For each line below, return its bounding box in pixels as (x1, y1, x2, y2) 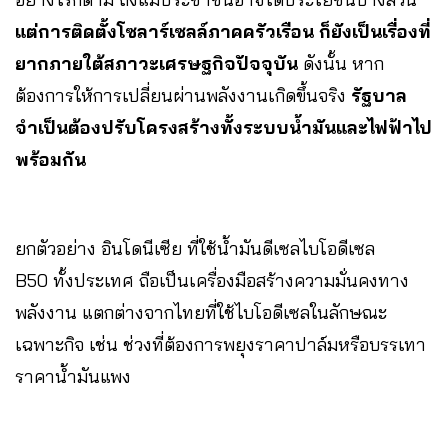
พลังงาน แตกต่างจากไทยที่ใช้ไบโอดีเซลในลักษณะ (15, 301, 387, 325)
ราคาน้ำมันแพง (15, 365, 131, 389)
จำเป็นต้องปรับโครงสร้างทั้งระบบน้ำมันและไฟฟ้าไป (15, 116, 432, 140)
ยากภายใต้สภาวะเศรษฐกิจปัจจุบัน (15, 52, 303, 76)
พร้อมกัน (15, 148, 91, 172)
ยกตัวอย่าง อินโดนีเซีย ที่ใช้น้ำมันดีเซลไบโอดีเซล (15, 237, 375, 261)
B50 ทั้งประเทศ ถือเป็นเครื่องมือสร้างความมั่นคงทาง (15, 269, 409, 293)
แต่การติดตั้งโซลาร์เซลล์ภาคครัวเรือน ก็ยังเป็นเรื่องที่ (15, 20, 431, 44)
